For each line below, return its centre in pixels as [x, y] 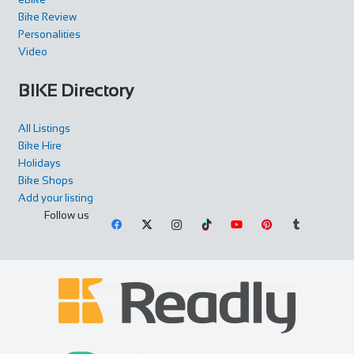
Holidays [39, 164]
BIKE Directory [75, 90]
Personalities [49, 35]
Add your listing [55, 198]
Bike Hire [40, 146]
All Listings [44, 129]
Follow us [67, 216]
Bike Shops [45, 181]
